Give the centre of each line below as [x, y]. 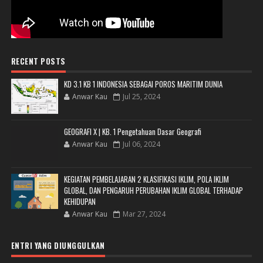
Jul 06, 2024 [141, 144]
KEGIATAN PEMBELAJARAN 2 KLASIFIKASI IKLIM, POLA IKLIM [146, 179]
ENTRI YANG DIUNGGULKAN [58, 245]
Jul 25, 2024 [141, 96]
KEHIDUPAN [80, 201]
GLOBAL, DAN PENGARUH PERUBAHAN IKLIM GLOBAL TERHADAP [153, 190]
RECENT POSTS [38, 61]
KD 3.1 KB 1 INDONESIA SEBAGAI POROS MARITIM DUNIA [143, 84]
